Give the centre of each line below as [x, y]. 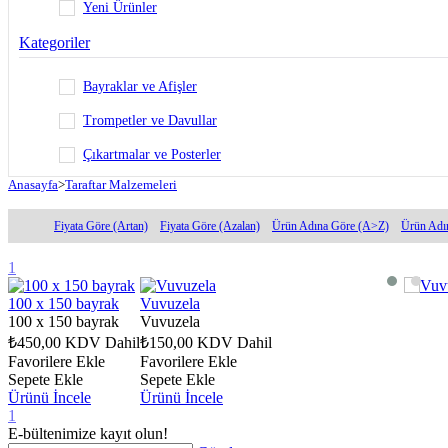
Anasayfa [33, 184]
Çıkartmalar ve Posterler [152, 154]
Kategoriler [54, 42]
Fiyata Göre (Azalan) [210, 225]
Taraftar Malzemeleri [121, 184]
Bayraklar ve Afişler [140, 86]
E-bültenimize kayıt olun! [88, 433]
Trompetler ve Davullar [150, 120]
